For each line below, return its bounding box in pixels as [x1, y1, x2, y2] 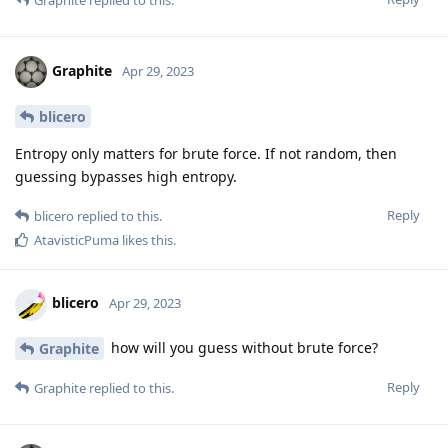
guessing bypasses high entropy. [15, 166, 237, 186]
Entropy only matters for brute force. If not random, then [15, 143, 397, 163]
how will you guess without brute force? [107, 337, 378, 357]
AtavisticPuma [34, 230, 119, 249]
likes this [119, 230, 173, 249]
